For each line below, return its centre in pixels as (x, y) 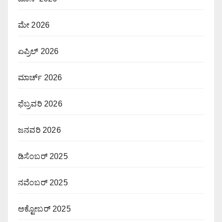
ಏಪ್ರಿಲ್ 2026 (38, 52)
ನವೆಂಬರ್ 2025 (43, 183)
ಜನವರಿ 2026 (39, 130)
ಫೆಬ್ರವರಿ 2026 (40, 104)
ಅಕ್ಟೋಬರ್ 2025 (44, 209)
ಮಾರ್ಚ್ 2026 (40, 78)
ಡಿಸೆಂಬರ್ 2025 (43, 157)
